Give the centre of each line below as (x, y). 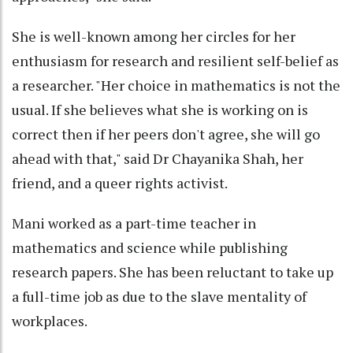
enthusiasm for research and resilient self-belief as (175, 61)
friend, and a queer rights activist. (120, 183)
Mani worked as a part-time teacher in (134, 223)
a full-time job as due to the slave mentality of (159, 297)
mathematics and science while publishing (150, 248)
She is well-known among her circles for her (154, 37)
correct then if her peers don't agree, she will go (166, 134)
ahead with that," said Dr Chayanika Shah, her (158, 159)
